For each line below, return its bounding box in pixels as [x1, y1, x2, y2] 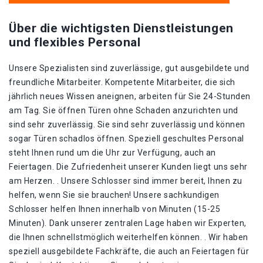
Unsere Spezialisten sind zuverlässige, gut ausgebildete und [9, 63, 250, 73]
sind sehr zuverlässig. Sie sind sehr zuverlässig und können [9, 120, 246, 129]
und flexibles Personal [9, 35, 141, 49]
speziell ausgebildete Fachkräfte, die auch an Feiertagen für [9, 247, 249, 256]
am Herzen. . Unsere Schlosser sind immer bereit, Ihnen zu [9, 176, 242, 186]
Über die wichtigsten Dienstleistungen [9, 21, 234, 35]
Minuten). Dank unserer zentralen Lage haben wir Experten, [9, 218, 247, 228]
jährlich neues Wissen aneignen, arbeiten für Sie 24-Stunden [9, 92, 251, 101]
